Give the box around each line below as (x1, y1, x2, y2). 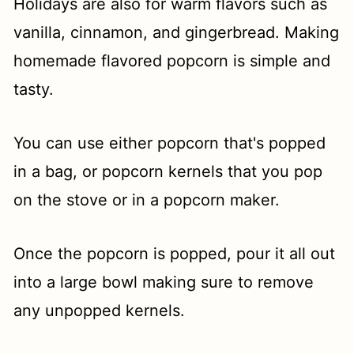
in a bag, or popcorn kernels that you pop (13, 162, 323, 182)
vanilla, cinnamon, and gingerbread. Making (13, 23, 340, 43)
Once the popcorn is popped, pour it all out (13, 244, 336, 264)
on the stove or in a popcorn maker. (13, 190, 281, 210)
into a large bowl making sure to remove (13, 273, 314, 292)
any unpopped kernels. (13, 301, 186, 321)
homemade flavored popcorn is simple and (13, 51, 331, 71)
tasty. (13, 80, 55, 100)
